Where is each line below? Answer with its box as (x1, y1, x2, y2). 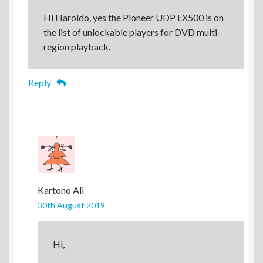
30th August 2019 (38, 200, 105, 211)
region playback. (43, 41, 110, 52)
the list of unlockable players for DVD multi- (43, 26, 221, 38)
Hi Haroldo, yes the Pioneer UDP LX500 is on (43, 11, 224, 23)
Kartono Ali (38, 184, 84, 196)
